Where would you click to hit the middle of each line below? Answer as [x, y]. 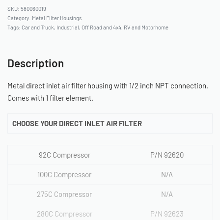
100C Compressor [64, 175]
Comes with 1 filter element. [50, 98]
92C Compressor [64, 155]
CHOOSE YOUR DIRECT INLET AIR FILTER [77, 123]
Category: [20, 18]
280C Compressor [64, 214]
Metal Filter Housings [57, 18]
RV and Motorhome [146, 27]
